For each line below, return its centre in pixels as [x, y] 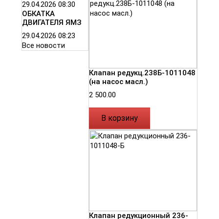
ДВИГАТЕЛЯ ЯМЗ [52, 23]
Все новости [44, 46]
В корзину [120, 118]
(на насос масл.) [119, 82]
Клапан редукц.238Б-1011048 [142, 73]
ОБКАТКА [38, 14]
